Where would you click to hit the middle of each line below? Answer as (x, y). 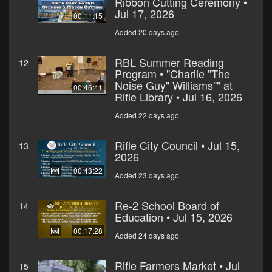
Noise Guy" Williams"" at (174, 85)
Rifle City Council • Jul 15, (177, 145)
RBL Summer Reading (169, 62)
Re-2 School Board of (167, 206)
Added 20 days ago (147, 32)
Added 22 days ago (147, 115)
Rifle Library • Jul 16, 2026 (178, 97)
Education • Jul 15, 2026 (174, 217)
